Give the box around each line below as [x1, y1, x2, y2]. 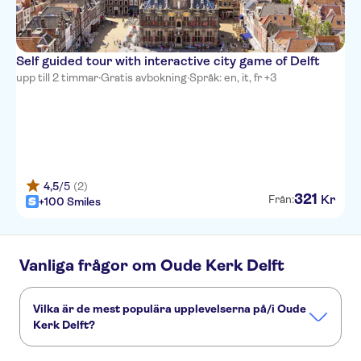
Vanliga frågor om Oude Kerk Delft [19, 256, 284, 275]
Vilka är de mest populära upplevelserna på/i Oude [33, 302, 306, 315]
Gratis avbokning [101, 71, 187, 84]
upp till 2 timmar [16, 71, 98, 84]
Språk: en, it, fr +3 [189, 71, 277, 84]
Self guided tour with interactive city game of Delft [16, 53, 320, 68]
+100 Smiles [39, 195, 101, 208]
